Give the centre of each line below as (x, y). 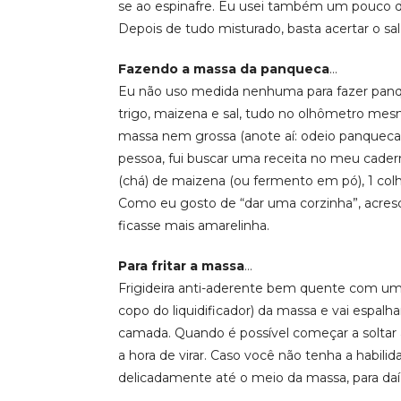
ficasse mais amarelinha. (194, 226)
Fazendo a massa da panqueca (224, 69)
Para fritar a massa (181, 266)
